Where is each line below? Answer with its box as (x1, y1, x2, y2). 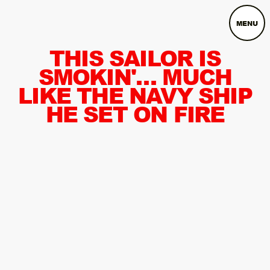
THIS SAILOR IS (49, 42, 221, 73)
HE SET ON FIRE (45, 98, 225, 129)
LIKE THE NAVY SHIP (18, 80, 252, 110)
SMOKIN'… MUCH (38, 61, 232, 92)
